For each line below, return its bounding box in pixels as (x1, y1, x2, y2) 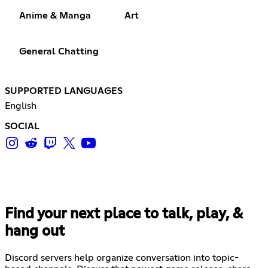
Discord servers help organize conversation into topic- (5, 252, 239, 263)
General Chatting (19, 46, 99, 56)
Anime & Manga (19, 10, 91, 20)
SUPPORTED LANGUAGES (5, 86, 123, 96)
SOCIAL (5, 121, 39, 131)
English (5, 100, 36, 111)
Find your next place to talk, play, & (5, 206, 242, 221)
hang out (5, 224, 65, 239)
